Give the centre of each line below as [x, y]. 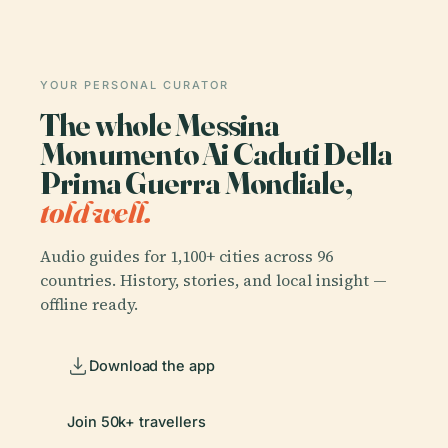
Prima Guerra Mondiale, [196, 182]
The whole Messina [160, 124]
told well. [96, 211]
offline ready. [89, 303]
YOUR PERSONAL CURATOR [134, 85]
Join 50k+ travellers [136, 421]
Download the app [152, 365]
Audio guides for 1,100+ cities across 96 [186, 255]
